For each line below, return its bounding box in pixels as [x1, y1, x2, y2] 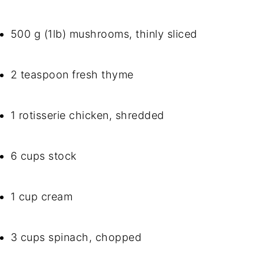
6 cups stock [10, 150, 77, 163]
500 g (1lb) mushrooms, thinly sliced [10, 28, 197, 41]
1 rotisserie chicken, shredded [10, 109, 164, 122]
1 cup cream [10, 190, 73, 203]
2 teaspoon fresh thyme [10, 68, 134, 81]
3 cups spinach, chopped [10, 231, 142, 244]
